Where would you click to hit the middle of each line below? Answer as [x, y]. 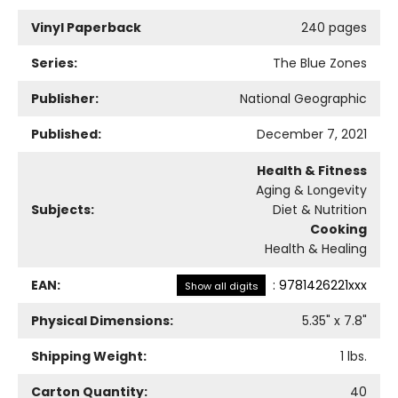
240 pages [334, 28]
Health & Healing [316, 249]
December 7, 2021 [312, 135]
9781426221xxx [323, 286]
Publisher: [65, 99]
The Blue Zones [320, 64]
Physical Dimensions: [102, 321]
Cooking [338, 230]
